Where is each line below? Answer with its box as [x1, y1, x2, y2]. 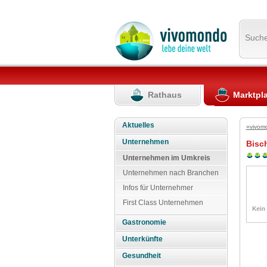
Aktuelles [122, 120, 155, 129]
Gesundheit [122, 252, 162, 260]
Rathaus [148, 89, 182, 100]
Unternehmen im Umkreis [123, 153, 210, 162]
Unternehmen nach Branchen [123, 168, 219, 177]
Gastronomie [122, 218, 167, 227]
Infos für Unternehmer [123, 183, 193, 192]
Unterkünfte [122, 235, 163, 244]
